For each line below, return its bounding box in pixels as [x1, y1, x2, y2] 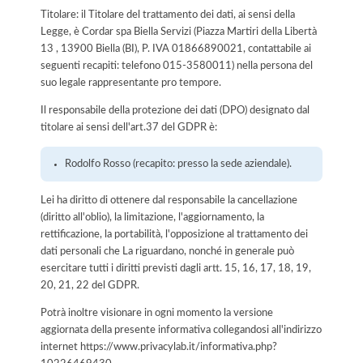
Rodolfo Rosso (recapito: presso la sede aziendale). [65, 158, 293, 169]
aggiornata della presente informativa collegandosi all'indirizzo [41, 324, 322, 335]
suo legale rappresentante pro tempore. [41, 78, 221, 88]
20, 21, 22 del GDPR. [41, 280, 139, 290]
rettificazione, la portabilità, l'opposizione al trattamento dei [41, 228, 308, 239]
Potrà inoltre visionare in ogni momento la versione [41, 307, 273, 318]
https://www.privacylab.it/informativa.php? [80, 341, 277, 352]
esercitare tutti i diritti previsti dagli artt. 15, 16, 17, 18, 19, [41, 263, 311, 273]
